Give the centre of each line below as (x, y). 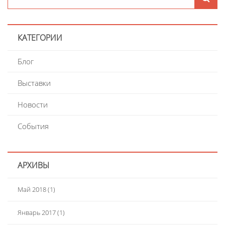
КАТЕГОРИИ (40, 38)
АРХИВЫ (33, 165)
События (33, 126)
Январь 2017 (37, 212)
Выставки (34, 83)
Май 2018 (32, 189)
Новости (33, 104)
